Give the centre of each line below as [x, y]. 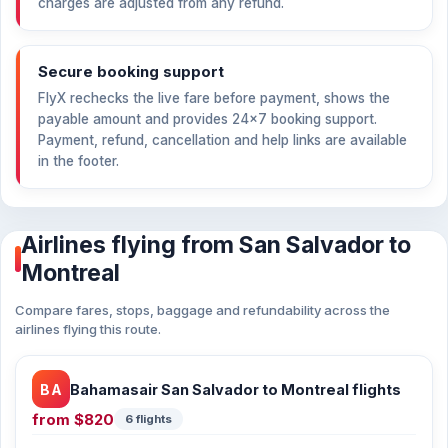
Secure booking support [131, 71]
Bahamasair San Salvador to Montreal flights [235, 389]
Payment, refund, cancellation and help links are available [222, 140]
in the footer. [78, 161]
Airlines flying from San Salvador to [216, 245]
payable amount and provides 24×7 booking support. [207, 119]
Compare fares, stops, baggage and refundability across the [202, 310]
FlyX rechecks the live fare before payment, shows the [214, 98]
